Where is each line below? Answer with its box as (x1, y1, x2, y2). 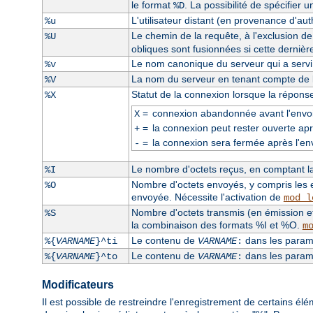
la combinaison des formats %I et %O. (131, 219, 303, 231)
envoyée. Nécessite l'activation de (131, 191, 284, 203)
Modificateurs (42, 278, 114, 291)
